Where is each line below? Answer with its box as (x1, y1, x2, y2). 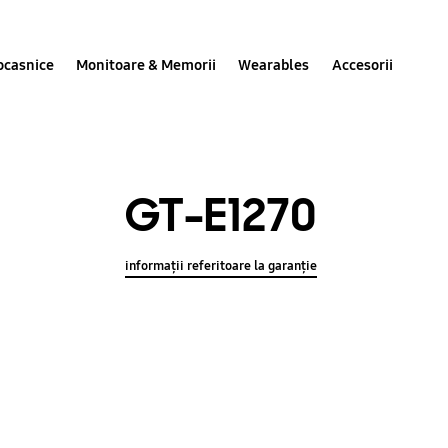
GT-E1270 (125, 185, 317, 245)
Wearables (238, 55, 310, 74)
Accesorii (331, 55, 393, 74)
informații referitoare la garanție (125, 258, 318, 275)
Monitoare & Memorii (76, 55, 217, 74)
